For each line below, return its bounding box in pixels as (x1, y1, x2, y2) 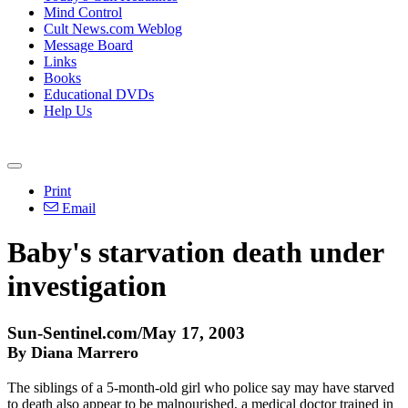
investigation (7, 270, 167, 303)
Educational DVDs (44, 87, 154, 102)
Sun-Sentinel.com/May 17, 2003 (7, 322, 245, 342)
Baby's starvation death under (7, 236, 383, 270)
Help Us (44, 103, 92, 118)
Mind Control (44, 5, 122, 20)
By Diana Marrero (7, 342, 138, 362)
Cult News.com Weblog (44, 21, 182, 36)
